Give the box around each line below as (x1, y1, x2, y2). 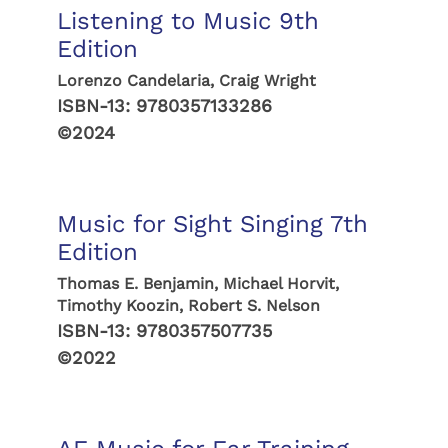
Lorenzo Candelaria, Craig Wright (56, 71, 316, 90)
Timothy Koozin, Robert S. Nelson (56, 296, 320, 315)
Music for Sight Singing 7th (56, 210, 368, 238)
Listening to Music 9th (56, 7, 319, 35)
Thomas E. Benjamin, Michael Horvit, (56, 274, 339, 293)
